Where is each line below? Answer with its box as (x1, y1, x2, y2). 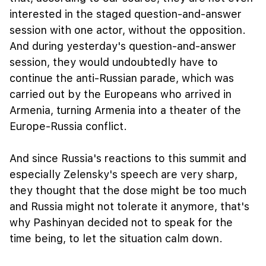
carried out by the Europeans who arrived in (9, 88, 232, 101)
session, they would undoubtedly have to (9, 56, 218, 69)
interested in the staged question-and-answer (9, 8, 242, 21)
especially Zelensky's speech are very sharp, (9, 168, 237, 181)
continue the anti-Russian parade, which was (9, 72, 234, 85)
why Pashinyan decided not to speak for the (9, 216, 233, 229)
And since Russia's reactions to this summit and (9, 152, 246, 165)
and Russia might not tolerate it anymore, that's (9, 200, 249, 213)
